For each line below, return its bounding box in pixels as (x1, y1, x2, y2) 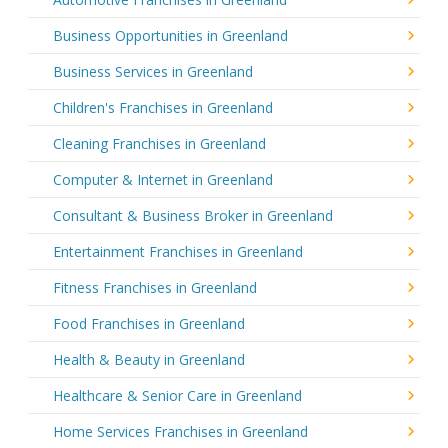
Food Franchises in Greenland (53, 313, 245, 333)
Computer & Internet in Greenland (53, 169, 273, 189)
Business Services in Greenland (53, 61, 253, 81)
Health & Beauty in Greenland (53, 349, 245, 369)
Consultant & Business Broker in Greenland (53, 205, 333, 225)
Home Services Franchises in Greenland (53, 421, 308, 441)
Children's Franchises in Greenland (53, 97, 273, 117)
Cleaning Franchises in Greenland (53, 133, 266, 153)
